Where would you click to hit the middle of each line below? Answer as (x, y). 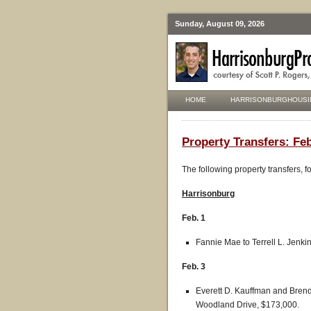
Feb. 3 (194, 267)
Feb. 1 (194, 218)
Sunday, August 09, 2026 (220, 24)
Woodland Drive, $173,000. (247, 305)
